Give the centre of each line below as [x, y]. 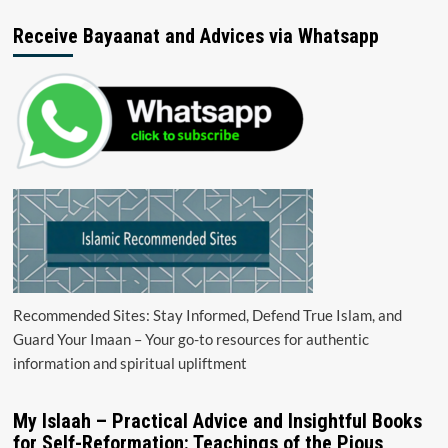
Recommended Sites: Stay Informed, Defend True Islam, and [207, 314]
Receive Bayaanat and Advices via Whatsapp [195, 35]
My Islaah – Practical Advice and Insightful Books [217, 420]
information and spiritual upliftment [129, 362]
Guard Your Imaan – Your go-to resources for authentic [190, 338]
